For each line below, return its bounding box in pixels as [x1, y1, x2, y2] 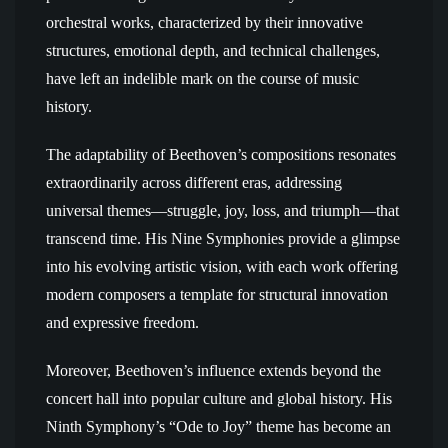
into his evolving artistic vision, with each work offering [46, 258, 398, 275]
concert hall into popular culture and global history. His [46, 390, 392, 407]
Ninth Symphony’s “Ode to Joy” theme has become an [46, 418, 391, 435]
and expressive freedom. [46, 314, 199, 331]
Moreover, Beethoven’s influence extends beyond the [46, 362, 381, 379]
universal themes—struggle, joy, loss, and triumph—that [46, 202, 399, 219]
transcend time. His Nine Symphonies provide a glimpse [46, 230, 400, 247]
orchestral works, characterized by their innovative [46, 14, 363, 31]
